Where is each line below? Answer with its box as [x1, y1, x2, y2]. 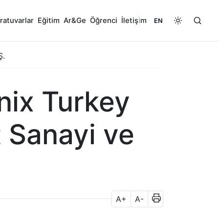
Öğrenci [90, 16, 117, 25]
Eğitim [38, 16, 60, 25]
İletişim [121, 16, 147, 25]
